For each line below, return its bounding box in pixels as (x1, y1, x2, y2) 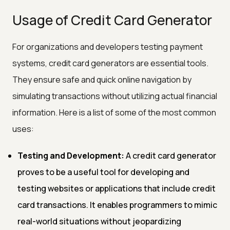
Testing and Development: (17, 149, 124, 161)
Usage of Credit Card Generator (12, 10, 212, 29)
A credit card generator (124, 149, 216, 161)
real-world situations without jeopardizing (17, 215, 181, 227)
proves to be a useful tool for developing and (17, 166, 189, 178)
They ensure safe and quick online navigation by (12, 73, 191, 85)
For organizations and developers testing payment (12, 41, 203, 52)
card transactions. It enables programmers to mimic (17, 199, 217, 210)
